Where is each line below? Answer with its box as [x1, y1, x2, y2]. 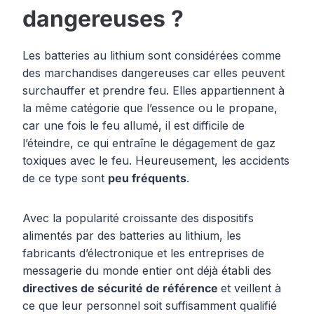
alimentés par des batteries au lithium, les [22, 228, 241, 243]
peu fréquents [108, 171, 186, 186]
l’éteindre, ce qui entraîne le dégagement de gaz [22, 136, 275, 151]
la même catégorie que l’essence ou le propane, [22, 101, 278, 116]
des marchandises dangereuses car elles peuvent [22, 66, 285, 81]
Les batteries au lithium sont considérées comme [22, 48, 281, 63]
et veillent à [221, 281, 281, 296]
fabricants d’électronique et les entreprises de [22, 246, 264, 261]
